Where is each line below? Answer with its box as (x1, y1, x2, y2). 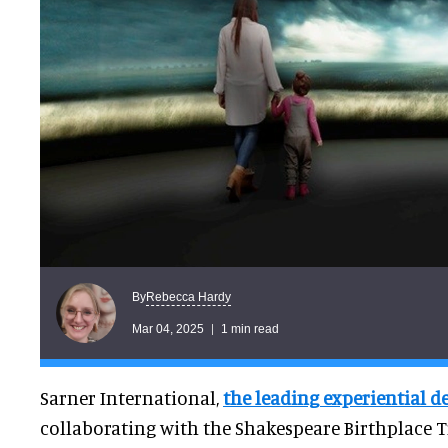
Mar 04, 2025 (132, 321, 204, 336)
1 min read (221, 321, 279, 336)
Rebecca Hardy (146, 289, 231, 304)
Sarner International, (40, 386, 223, 410)
